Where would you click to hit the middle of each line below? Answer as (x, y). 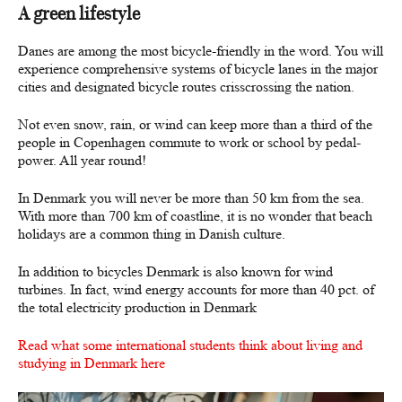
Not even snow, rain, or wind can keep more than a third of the (195, 125)
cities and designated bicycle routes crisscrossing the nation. (186, 87)
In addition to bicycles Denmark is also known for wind (175, 272)
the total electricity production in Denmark (137, 308)
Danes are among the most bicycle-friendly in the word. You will (201, 51)
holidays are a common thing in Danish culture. (152, 234)
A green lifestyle (79, 14)
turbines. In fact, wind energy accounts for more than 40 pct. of (196, 290)
